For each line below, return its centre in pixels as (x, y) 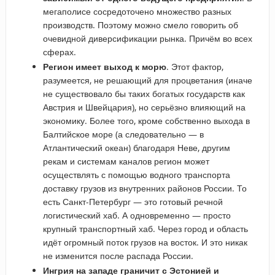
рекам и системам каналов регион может (126, 161)
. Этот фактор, (195, 66)
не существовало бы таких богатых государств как (144, 93)
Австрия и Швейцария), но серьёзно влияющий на (144, 107)
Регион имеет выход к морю (104, 66)
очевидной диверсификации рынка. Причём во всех (147, 38)
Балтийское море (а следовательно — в (123, 134)
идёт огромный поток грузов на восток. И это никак (145, 242)
